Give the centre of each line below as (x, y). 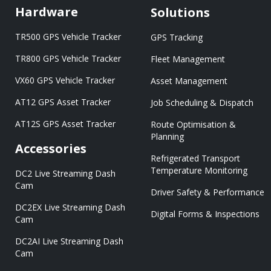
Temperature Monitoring (199, 170)
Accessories (51, 148)
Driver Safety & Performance (207, 192)
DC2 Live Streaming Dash (65, 173)
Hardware (47, 11)
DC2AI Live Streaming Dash (69, 241)
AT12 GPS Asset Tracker (63, 102)
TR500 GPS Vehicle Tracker (68, 36)
